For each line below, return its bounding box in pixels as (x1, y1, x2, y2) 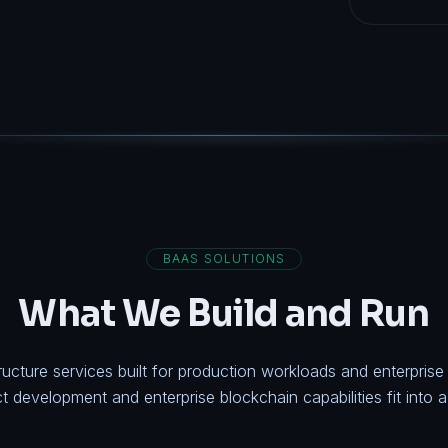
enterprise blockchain (144, 387, 298, 407)
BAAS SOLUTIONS (162, 251, 286, 266)
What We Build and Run (18, 291, 430, 336)
